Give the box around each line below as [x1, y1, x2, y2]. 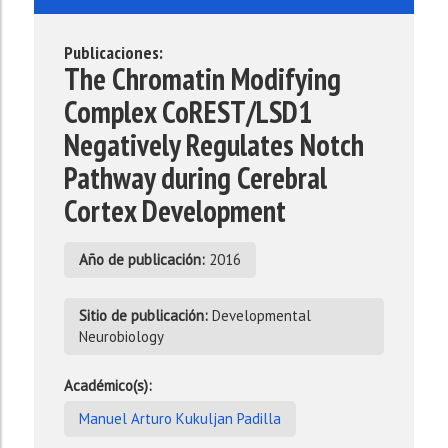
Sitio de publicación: [78, 306, 208, 326]
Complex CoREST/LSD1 [63, 91, 312, 131]
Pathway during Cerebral [63, 157, 327, 197]
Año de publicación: [78, 250, 205, 270]
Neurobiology [78, 327, 164, 347]
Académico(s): [63, 375, 152, 395]
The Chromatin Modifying [63, 58, 341, 98]
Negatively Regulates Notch [63, 124, 364, 164]
